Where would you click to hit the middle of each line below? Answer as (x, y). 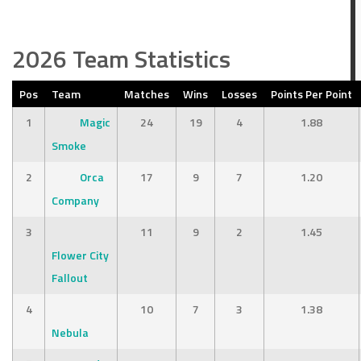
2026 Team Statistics (122, 59)
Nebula (71, 332)
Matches (147, 93)
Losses (240, 93)
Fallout (70, 278)
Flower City (81, 255)
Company (76, 200)
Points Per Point (312, 93)
